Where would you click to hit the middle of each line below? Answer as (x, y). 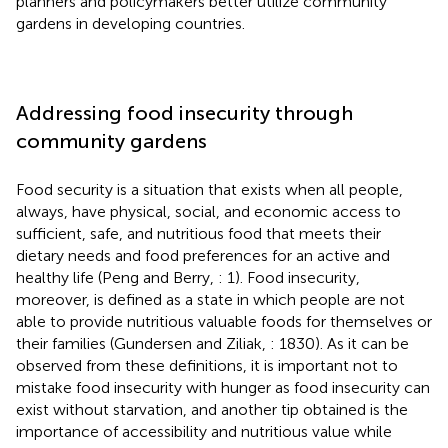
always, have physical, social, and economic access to (208, 211)
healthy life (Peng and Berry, (117, 277)
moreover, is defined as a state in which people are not (210, 299)
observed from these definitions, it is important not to (207, 365)
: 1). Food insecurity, (289, 277)
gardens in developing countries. (130, 23)
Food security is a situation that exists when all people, (209, 189)
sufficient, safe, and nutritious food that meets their (198, 233)
